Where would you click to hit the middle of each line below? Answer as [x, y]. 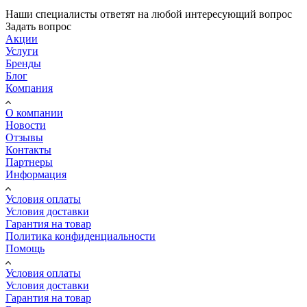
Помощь [25, 248]
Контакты [28, 149]
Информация [36, 174]
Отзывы [24, 137]
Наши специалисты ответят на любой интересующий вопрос [149, 14]
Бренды [23, 63]
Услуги [22, 51]
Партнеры [29, 162]
